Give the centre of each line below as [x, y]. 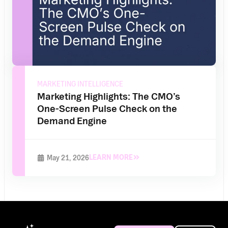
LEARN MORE [111, 157]
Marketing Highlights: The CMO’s [108, 96]
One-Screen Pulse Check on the [107, 108]
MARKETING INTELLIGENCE [80, 84]
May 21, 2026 [68, 158]
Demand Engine [72, 120]
